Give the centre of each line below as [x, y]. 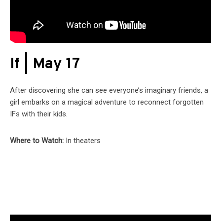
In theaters [83, 141]
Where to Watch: [38, 141]
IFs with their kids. [39, 114]
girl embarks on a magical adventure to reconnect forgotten [107, 102]
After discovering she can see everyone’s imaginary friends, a [109, 91]
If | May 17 [45, 65]
